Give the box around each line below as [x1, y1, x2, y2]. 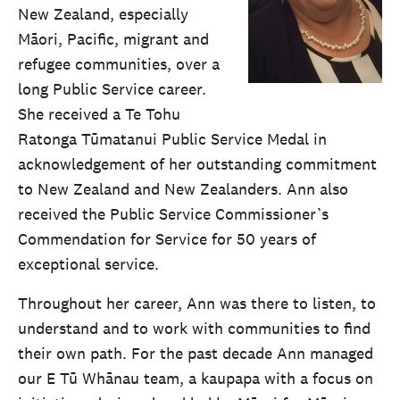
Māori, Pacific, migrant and [18, 29, 209, 49]
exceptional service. [18, 254, 159, 274]
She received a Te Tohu [18, 104, 180, 124]
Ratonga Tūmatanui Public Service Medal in [18, 129, 327, 149]
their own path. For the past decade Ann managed [18, 344, 373, 363]
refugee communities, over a [18, 54, 220, 74]
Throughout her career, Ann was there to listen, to [18, 294, 376, 313]
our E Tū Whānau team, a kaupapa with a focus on [18, 369, 373, 388]
